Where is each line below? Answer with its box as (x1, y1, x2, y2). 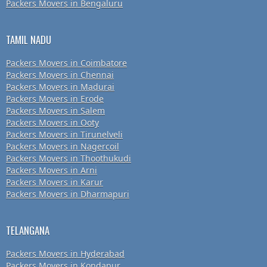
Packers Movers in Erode (6, 93, 104, 105)
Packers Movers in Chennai (6, 69, 114, 81)
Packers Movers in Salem (6, 105, 105, 117)
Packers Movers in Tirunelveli (6, 129, 123, 141)
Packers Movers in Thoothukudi (6, 153, 131, 164)
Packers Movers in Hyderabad (6, 248, 125, 260)
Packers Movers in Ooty (6, 117, 99, 129)
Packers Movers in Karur (6, 176, 103, 188)
